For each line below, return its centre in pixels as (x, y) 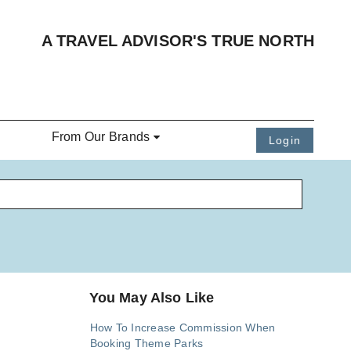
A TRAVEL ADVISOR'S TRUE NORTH (177, 41)
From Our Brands (101, 137)
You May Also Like (152, 298)
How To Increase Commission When (183, 328)
